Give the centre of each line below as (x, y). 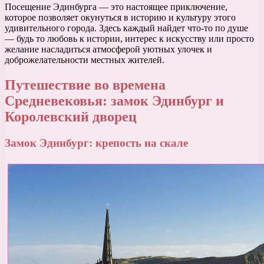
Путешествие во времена (85, 85)
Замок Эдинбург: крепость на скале (96, 143)
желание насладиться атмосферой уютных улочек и (108, 49)
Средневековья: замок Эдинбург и (114, 100)
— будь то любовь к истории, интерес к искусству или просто (129, 39)
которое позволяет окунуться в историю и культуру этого (120, 18)
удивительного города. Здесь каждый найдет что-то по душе (126, 28)
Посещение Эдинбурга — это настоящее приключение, (116, 7)
